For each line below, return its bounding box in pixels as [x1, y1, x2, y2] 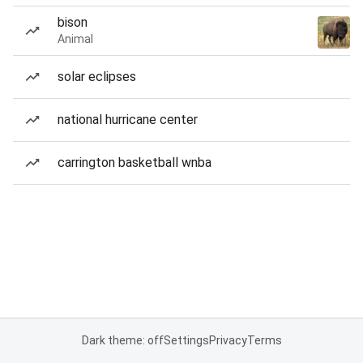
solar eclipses [58, 69, 136, 84]
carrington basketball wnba [58, 155, 211, 170]
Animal [58, 32, 93, 45]
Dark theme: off [81, 334, 164, 347]
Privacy [208, 334, 247, 347]
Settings [163, 334, 209, 347]
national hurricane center [58, 112, 198, 127]
